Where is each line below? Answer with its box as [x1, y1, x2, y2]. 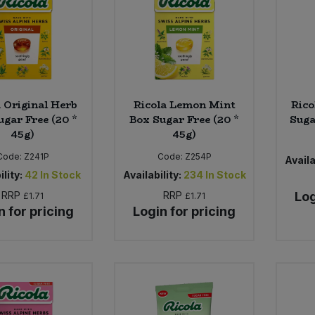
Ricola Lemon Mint [133, 96, 236, 112]
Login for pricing [133, 203, 236, 219]
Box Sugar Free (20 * [129, 111, 240, 127]
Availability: [122, 168, 181, 181]
